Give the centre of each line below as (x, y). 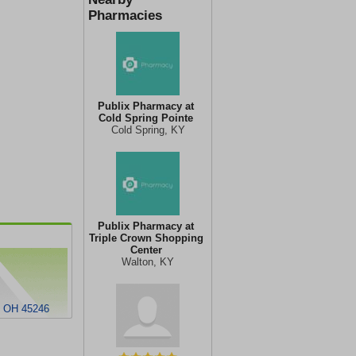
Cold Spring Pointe (146, 118)
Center (146, 250)
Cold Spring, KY (148, 130)
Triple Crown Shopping (146, 238)
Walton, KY (148, 262)
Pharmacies (125, 15)
